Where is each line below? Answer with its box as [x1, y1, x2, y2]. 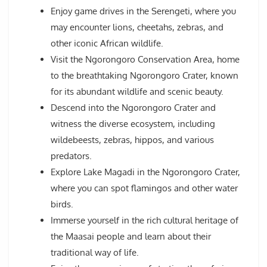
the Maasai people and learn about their [51, 231, 211, 243]
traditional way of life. [51, 247, 139, 259]
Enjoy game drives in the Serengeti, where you [51, 5, 236, 17]
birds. [51, 198, 73, 210]
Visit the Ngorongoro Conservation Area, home [51, 54, 240, 66]
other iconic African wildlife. [51, 38, 163, 49]
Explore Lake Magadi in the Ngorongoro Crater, [51, 166, 240, 178]
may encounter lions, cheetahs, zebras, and [51, 21, 223, 33]
